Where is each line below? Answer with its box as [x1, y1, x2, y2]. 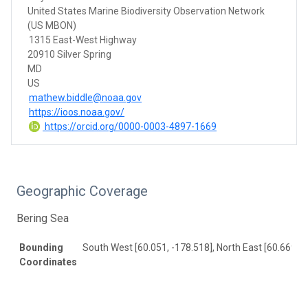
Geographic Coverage [16, 182, 148, 199]
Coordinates [19, 256, 77, 267]
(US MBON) [27, 19, 76, 31]
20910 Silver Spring [27, 48, 111, 60]
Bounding [19, 241, 63, 253]
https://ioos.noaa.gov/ [29, 106, 124, 118]
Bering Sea [16, 211, 69, 225]
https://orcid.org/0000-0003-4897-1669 [43, 120, 217, 132]
